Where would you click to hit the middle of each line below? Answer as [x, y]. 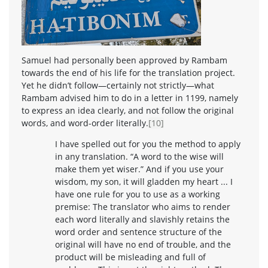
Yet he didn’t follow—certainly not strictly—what [118, 85]
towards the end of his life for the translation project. [128, 72]
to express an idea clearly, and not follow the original [128, 110]
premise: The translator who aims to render [143, 206]
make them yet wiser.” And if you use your [139, 169]
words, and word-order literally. [85, 123]
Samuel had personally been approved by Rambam [124, 60]
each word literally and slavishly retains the [142, 219]
